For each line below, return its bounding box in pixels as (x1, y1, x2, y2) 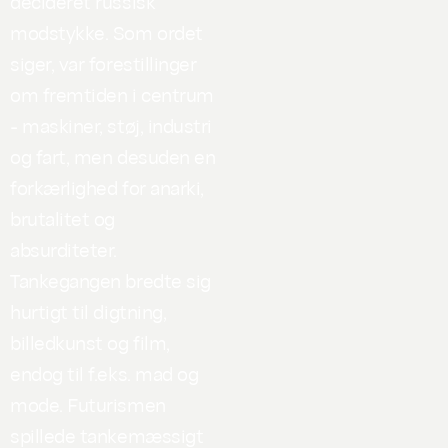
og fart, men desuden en (10, 142, 216, 169)
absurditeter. (10, 235, 117, 262)
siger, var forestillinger (10, 49, 197, 76)
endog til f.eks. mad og (10, 359, 199, 386)
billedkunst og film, (10, 328, 170, 355)
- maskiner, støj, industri (10, 111, 212, 138)
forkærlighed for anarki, (10, 173, 204, 200)
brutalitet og (10, 204, 115, 231)
